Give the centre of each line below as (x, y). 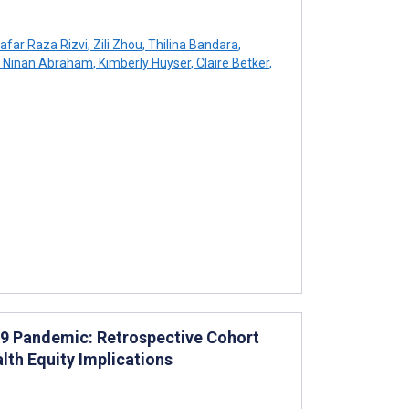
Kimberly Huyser (143, 63)
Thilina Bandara (192, 44)
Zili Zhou (116, 44)
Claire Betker (231, 63)
